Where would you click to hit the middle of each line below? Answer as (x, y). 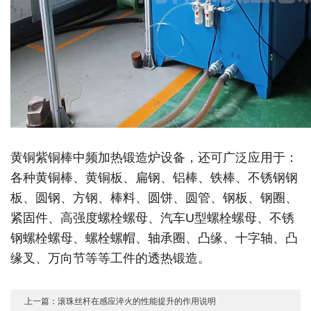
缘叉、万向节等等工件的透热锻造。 (112, 258)
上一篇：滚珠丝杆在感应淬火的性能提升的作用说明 (120, 301)
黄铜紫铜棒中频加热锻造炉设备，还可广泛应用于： (154, 157)
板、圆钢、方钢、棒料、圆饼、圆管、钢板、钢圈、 (154, 197)
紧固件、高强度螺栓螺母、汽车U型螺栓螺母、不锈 (153, 218)
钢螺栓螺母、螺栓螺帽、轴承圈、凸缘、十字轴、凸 (154, 238)
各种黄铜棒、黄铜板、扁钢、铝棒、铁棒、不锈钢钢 (154, 177)
